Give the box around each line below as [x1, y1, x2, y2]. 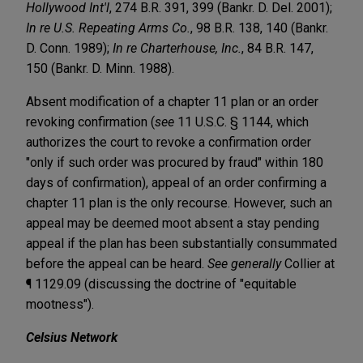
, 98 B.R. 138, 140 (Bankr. [190, 19, 328, 36]
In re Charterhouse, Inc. [113, 40, 241, 56]
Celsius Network [26, 329, 117, 345]
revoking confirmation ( [26, 113, 155, 130]
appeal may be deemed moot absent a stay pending [26, 215, 319, 231]
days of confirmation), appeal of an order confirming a [26, 174, 327, 190]
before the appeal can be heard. [26, 255, 207, 271]
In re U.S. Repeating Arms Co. [26, 19, 190, 36]
